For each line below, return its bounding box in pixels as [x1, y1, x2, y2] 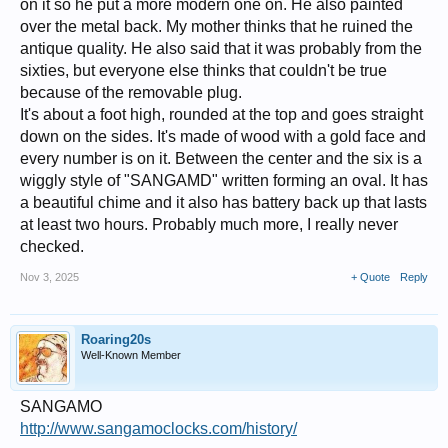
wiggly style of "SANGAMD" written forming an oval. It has [20, 172, 428, 189]
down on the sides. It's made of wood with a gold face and [20, 128, 426, 145]
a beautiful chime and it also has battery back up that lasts [20, 194, 427, 211]
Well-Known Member [81, 349, 181, 361]
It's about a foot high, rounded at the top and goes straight [20, 106, 423, 123]
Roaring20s [81, 332, 151, 347]
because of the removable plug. [20, 84, 242, 101]
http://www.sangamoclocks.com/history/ [20, 420, 297, 437]
